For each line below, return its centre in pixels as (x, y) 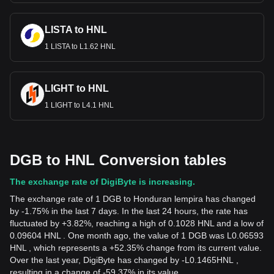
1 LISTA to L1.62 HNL (80, 46)
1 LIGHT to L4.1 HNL (79, 105)
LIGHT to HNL (77, 88)
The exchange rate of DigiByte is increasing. (102, 182)
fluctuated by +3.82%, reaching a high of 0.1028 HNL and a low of (137, 223)
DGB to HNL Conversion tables (118, 160)
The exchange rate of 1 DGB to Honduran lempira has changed (133, 199)
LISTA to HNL (76, 30)
